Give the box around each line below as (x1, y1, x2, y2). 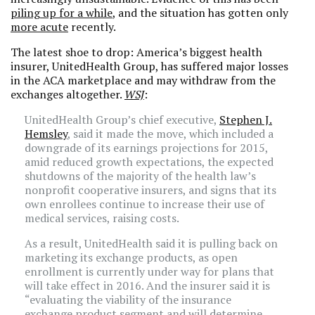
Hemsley (25, 126, 67, 141)
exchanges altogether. (11, 86, 124, 102)
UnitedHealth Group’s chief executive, (25, 112, 219, 127)
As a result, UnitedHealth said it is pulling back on (25, 236, 278, 251)
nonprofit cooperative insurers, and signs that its (25, 182, 276, 198)
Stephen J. (219, 112, 272, 127)
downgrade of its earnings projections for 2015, (25, 140, 268, 155)
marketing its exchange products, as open (25, 250, 238, 265)
